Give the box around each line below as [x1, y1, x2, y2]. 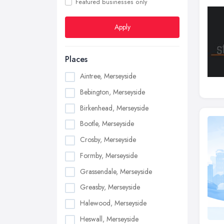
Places [65, 53, 87, 65]
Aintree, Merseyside [80, 71, 136, 81]
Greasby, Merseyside [80, 182, 140, 192]
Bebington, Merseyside [80, 86, 145, 97]
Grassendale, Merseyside [80, 166, 152, 176]
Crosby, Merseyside [80, 134, 136, 145]
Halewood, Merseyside [80, 198, 146, 208]
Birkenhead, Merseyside [80, 102, 148, 113]
